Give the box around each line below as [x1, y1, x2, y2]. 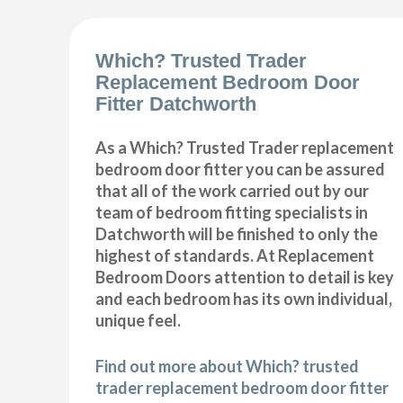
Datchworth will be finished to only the [95, 223, 379, 244]
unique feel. [95, 309, 182, 330]
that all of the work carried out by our [95, 180, 370, 201]
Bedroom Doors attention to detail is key [95, 266, 395, 287]
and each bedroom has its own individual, [95, 288, 393, 309]
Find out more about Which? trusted [95, 355, 360, 376]
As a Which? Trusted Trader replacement [95, 137, 395, 157]
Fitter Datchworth [95, 92, 257, 115]
